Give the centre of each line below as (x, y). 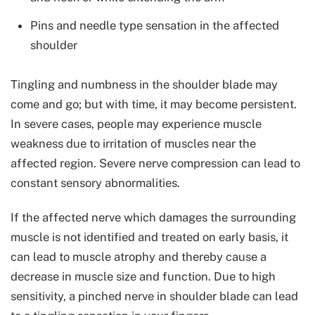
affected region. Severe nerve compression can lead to (155, 163)
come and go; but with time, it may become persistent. (154, 104)
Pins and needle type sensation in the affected (155, 25)
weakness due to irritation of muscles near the (133, 143)
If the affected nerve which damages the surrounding (153, 217)
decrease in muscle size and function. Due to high (143, 276)
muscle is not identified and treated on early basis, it (149, 237)
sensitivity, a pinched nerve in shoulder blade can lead (154, 296)
